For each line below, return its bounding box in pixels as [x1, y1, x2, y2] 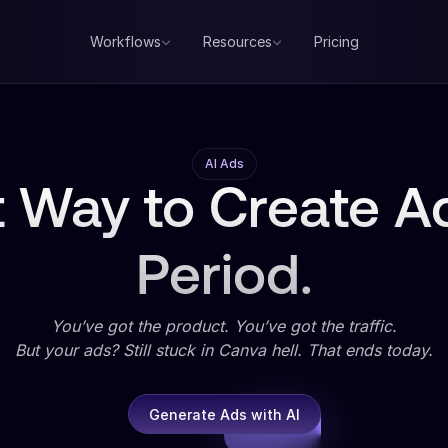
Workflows [89, 33, 161, 50]
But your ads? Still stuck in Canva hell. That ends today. [15, 340, 433, 360]
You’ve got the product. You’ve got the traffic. [51, 316, 397, 336]
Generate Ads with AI [148, 405, 300, 423]
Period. [135, 252, 313, 308]
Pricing [313, 33, 359, 50]
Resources [202, 33, 272, 50]
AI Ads [204, 156, 244, 171]
